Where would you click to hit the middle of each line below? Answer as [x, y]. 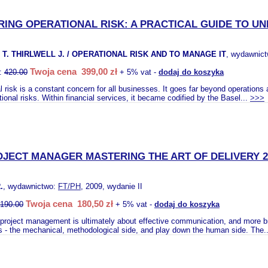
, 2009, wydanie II [112, 186]
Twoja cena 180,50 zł [69, 204]
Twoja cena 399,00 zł [74, 71]
